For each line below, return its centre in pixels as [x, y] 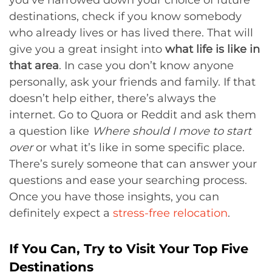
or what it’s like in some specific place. [140, 147]
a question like [51, 131]
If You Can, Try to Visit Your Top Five [129, 248]
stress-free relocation [170, 213]
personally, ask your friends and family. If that [132, 82]
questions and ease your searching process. [128, 180]
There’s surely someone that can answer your [133, 164]
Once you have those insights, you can [114, 196]
